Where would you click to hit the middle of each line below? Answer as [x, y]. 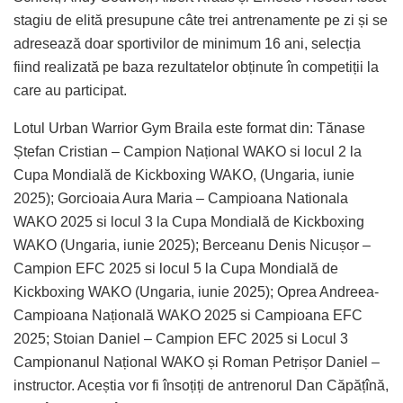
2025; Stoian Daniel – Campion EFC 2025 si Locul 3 [181, 338]
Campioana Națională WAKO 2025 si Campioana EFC [188, 315]
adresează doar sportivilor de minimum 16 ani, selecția [187, 43]
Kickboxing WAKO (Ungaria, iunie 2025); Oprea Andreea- [196, 291]
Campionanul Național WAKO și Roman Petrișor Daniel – [197, 362]
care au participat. [70, 90]
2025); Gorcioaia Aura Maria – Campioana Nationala [181, 198]
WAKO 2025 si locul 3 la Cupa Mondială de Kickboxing [189, 221]
